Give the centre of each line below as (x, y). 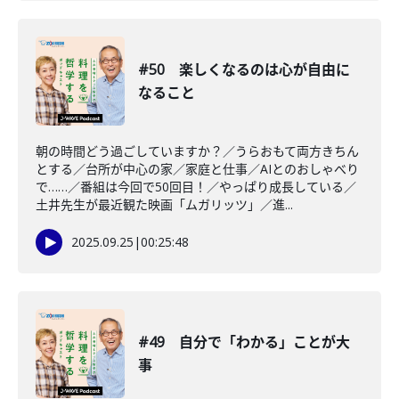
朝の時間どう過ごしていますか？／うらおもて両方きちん (197, 151)
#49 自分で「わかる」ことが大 (244, 342)
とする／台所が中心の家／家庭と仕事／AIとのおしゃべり (197, 169)
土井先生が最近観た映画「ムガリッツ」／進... (164, 204)
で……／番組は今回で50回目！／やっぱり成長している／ (196, 187)
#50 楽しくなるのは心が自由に (244, 69)
